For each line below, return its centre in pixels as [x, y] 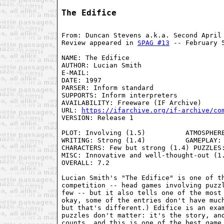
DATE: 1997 [81, 80]
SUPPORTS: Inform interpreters [119, 95]
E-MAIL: [77, 72]
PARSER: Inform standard [107, 87]
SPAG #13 [153, 42]
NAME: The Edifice [95, 57]
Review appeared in [99, 42]
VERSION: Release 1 [97, 117]
